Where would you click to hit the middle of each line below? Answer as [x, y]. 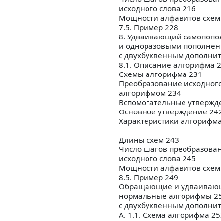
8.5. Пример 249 [148, 177]
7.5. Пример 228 [148, 27]
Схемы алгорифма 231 [161, 74]
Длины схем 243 [149, 140]
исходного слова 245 [157, 159]
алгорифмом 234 [150, 93]
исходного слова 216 [157, 9]
